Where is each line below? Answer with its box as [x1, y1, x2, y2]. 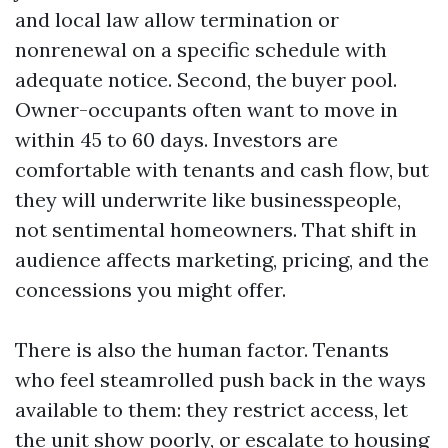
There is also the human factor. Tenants [15, 337, 389, 362]
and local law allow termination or [15, 7, 339, 32]
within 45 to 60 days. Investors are [15, 127, 338, 152]
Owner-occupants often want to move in [15, 97, 398, 122]
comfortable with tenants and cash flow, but [15, 157, 429, 182]
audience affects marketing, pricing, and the [15, 247, 429, 272]
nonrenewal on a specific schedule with [15, 37, 387, 62]
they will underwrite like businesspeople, [15, 187, 401, 212]
